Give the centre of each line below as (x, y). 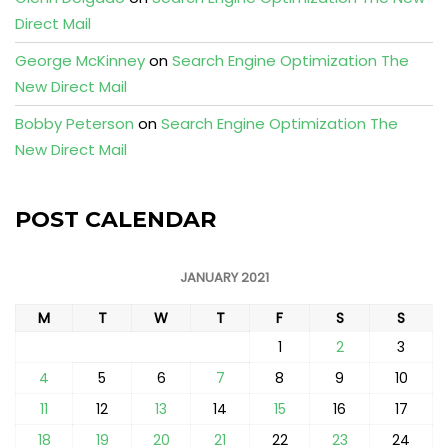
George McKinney (80, 60)
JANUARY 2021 (224, 277)
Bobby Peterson (74, 123)
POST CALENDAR (115, 219)
